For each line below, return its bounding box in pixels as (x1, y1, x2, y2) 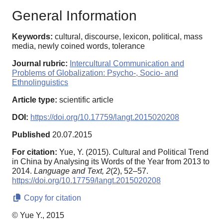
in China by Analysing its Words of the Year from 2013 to (12, 157, 210, 166)
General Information (12, 7, 137, 23)
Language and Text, (34, 166, 104, 175)
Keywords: (12, 32, 53, 41)
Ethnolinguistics (12, 78, 68, 87)
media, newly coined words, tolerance (12, 41, 145, 50)
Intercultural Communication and (70, 59, 184, 68)
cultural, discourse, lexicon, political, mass (55, 32, 203, 41)
